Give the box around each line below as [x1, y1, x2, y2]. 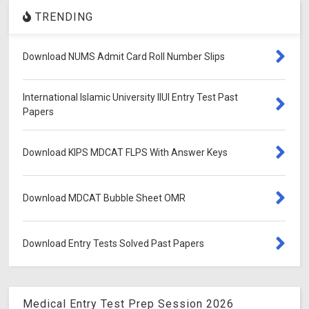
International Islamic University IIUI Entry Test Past [23, 91, 239, 103]
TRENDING [32, 10, 94, 23]
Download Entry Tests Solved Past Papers [23, 237, 205, 249]
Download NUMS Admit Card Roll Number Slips [23, 50, 226, 62]
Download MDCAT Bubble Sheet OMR [23, 192, 186, 203]
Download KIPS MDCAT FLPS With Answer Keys [23, 146, 228, 158]
